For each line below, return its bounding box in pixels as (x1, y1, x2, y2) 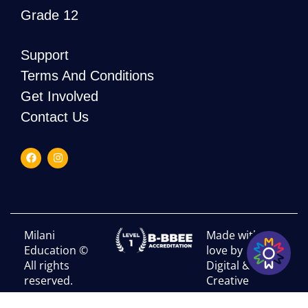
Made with (206, 227, 261, 243)
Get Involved (21, 88, 98, 104)
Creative (206, 272, 250, 288)
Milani (24, 227, 55, 243)
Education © (24, 242, 88, 258)
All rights (24, 257, 69, 273)
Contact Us (21, 109, 89, 124)
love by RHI (206, 242, 264, 258)
